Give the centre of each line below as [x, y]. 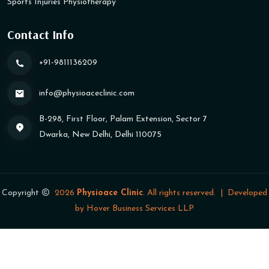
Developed [247, 193]
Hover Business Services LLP [140, 209]
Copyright [22, 193]
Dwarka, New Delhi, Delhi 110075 [100, 135]
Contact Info [41, 35]
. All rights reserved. [179, 193]
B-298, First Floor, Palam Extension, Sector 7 [123, 119]
